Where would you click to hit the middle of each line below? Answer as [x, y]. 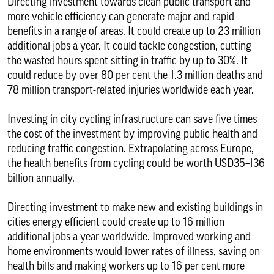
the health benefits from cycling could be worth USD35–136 [136, 163]
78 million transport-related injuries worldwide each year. [131, 90]
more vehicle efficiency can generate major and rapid [121, 17]
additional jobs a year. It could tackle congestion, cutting [129, 46]
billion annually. [41, 178]
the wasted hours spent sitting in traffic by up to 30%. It [128, 61]
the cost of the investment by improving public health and [132, 134]
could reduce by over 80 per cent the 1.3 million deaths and [135, 75]
